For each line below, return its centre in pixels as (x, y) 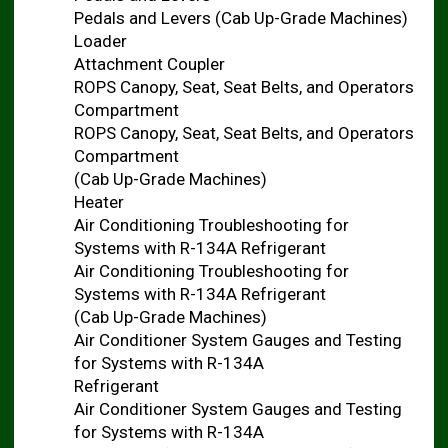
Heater (98, 202)
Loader (100, 41)
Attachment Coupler (149, 64)
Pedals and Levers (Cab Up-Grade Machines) (240, 18)
